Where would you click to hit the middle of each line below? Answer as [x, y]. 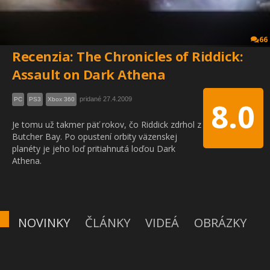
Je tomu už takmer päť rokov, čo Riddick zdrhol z [107, 124]
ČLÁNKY [108, 223]
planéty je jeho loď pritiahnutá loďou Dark [94, 149]
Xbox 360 [61, 99]
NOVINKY [44, 223]
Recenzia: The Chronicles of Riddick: [127, 56]
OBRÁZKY [220, 223]
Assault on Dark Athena [89, 74]
